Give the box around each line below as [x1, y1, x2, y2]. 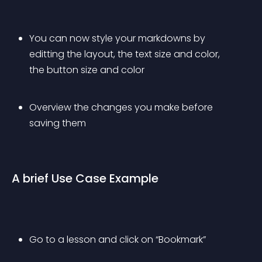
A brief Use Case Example [12, 170, 158, 187]
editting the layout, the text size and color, [29, 47, 222, 61]
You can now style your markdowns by [29, 32, 208, 45]
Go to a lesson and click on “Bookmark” [29, 233, 206, 246]
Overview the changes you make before [29, 101, 215, 114]
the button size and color [29, 63, 144, 77]
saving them [29, 116, 86, 130]
